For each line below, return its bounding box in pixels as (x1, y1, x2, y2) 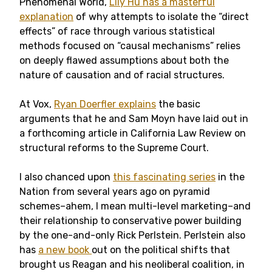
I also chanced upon (19, 171, 113, 183)
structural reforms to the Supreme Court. (19, 142, 209, 154)
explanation (19, 11, 73, 22)
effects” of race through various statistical (19, 25, 215, 37)
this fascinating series (113, 171, 216, 183)
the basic (156, 98, 200, 110)
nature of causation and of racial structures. (19, 69, 225, 81)
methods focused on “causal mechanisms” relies (19, 40, 240, 52)
